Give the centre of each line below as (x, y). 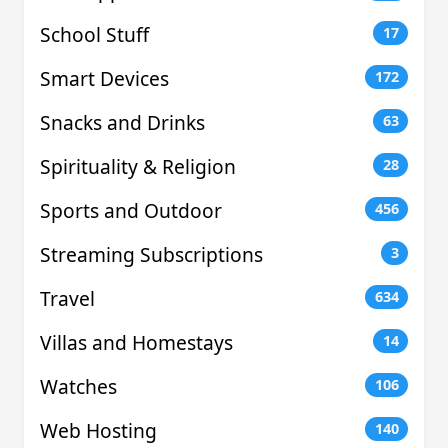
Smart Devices (104, 78)
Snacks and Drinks (122, 122)
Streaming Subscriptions (151, 254)
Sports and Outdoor (131, 210)
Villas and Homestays (136, 342)
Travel (67, 298)
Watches (78, 386)
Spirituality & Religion (138, 166)
